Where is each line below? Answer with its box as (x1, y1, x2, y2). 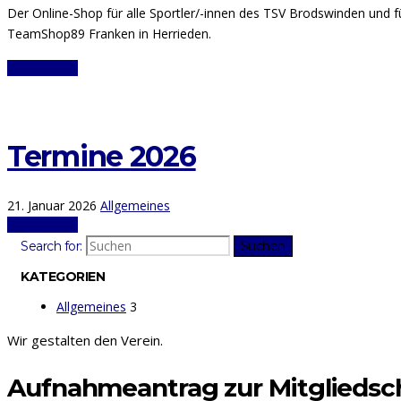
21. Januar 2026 (7, 197, 97, 215)
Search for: (21, 238, 82, 255)
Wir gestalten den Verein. (7, 331, 163, 350)
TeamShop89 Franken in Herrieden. (7, 25, 211, 43)
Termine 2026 (7, 138, 196, 174)
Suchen (240, 238, 286, 255)
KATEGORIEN (21, 269, 105, 286)
